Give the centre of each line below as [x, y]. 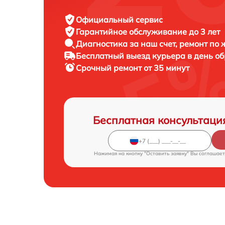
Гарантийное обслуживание [132, 32]
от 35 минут [166, 68]
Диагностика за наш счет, [128, 44]
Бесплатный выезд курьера [132, 56]
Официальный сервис [119, 20]
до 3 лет [204, 32]
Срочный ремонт [110, 68]
